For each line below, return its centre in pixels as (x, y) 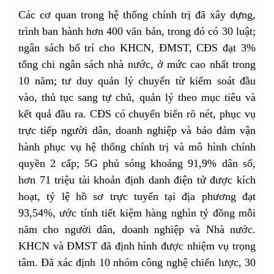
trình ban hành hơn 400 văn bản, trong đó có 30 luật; (137, 31)
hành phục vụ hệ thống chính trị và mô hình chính (137, 146)
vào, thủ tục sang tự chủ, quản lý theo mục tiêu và (137, 97)
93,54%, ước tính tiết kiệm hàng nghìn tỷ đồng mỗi (137, 213)
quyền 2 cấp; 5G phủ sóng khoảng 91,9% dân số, (137, 163)
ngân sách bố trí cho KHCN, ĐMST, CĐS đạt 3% (137, 47)
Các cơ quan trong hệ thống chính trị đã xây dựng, (137, 14)
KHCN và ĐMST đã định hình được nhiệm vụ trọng (137, 246)
